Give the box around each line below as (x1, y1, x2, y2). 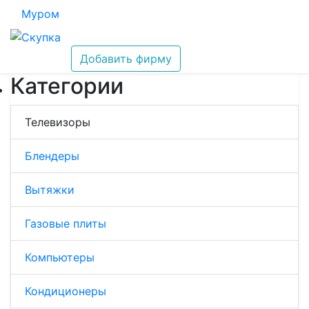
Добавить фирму (80, 51, 172, 66)
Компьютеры (25, 250, 94, 264)
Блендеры (25, 148, 79, 163)
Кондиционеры (25, 283, 106, 298)
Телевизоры (25, 114, 90, 129)
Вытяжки (25, 182, 74, 197)
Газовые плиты (25, 216, 106, 230)
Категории (10, 72, 123, 99)
